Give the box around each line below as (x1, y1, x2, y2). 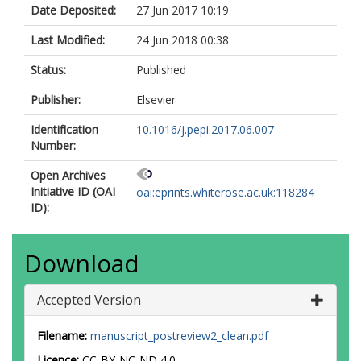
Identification (31, 122, 98, 137)
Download (24, 247, 139, 280)
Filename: (37, 328, 87, 343)
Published (136, 62, 186, 77)
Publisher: (31, 92, 81, 107)
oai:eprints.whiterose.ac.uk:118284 (136, 185, 314, 201)
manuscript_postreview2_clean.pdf (90, 328, 268, 343)
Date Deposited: (31, 2, 116, 18)
